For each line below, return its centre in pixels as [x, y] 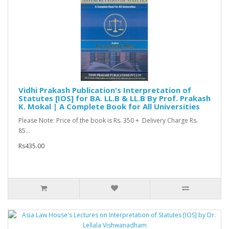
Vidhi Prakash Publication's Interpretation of [105, 90]
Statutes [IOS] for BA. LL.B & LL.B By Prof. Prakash [114, 98]
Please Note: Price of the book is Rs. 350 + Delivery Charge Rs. [108, 121]
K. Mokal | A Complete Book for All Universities [109, 107]
